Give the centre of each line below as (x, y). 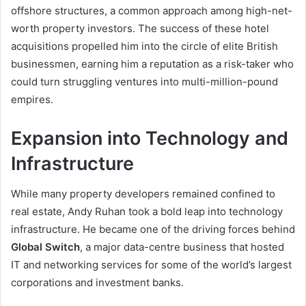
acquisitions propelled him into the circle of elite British (144, 46)
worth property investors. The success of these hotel (140, 28)
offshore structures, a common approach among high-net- (152, 10)
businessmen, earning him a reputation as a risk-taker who (152, 64)
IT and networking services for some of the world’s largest (151, 265)
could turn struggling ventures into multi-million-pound (144, 81)
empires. (32, 99)
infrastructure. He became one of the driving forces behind (153, 229)
